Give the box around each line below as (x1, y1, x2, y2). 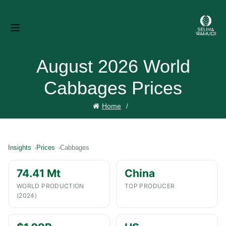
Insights (8, 144, 31, 151)
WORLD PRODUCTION (17, 182, 84, 190)
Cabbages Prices (44, 78, 182, 98)
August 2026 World (36, 56, 190, 77)
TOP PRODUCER (125, 182, 175, 190)
